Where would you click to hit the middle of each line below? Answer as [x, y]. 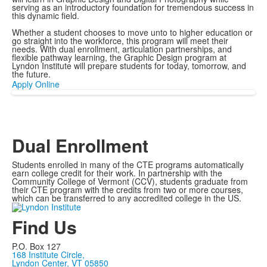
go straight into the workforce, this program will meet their [120, 41]
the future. [32, 74]
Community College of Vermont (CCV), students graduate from [130, 181]
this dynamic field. [47, 15]
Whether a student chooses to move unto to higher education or [132, 32]
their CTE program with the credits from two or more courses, [128, 190]
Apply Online [36, 84]
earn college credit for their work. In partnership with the [117, 173]
